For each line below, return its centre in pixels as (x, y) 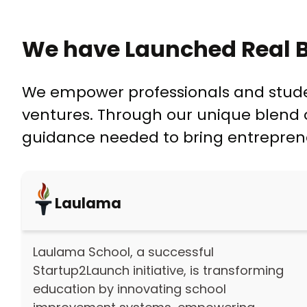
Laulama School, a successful (123, 251)
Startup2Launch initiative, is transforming (158, 270)
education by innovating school (130, 288)
